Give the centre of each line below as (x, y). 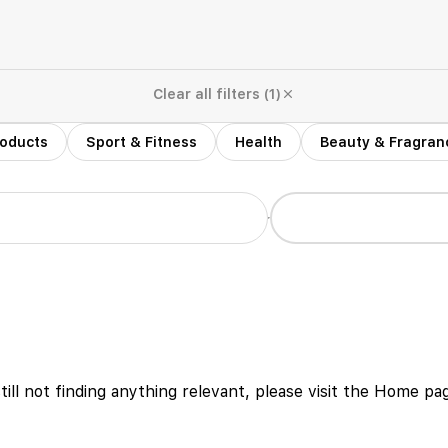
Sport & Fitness (141, 142)
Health (258, 142)
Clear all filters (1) (217, 94)
